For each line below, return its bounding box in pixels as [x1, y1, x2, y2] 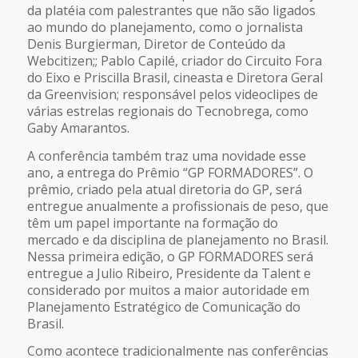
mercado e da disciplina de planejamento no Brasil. [26, 230, 328, 249]
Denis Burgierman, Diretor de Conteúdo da [26, 35, 285, 54]
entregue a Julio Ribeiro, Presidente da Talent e [26, 264, 311, 282]
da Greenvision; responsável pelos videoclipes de [26, 86, 318, 104]
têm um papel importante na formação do [26, 213, 278, 232]
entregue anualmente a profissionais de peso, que [26, 197, 328, 215]
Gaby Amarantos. [26, 119, 129, 137]
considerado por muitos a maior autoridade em [26, 280, 309, 299]
